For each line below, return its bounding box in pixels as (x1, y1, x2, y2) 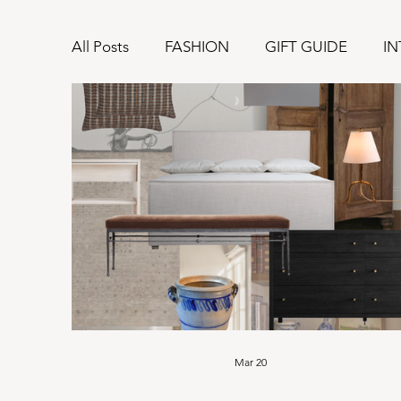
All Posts (72, 38, 129, 56)
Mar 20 (235, 354, 268, 369)
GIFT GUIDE (265, 38, 347, 56)
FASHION (165, 38, 229, 56)
